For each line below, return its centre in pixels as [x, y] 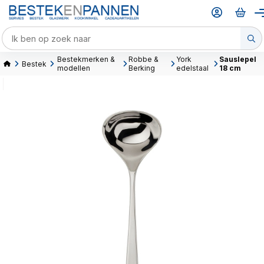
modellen [74, 68]
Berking [141, 68]
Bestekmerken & [86, 59]
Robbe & [143, 59]
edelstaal [192, 68]
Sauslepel [237, 59]
